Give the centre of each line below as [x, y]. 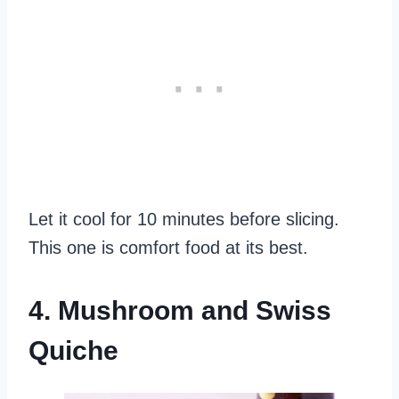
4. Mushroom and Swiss [180, 310]
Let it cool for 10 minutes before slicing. [184, 219]
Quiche [73, 350]
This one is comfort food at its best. [168, 248]
